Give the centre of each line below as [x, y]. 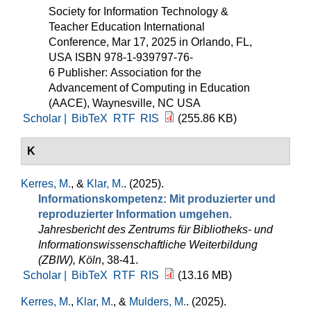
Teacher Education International [127, 27]
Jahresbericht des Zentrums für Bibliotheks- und [155, 229]
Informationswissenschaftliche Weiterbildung [148, 245]
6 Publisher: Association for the [125, 73]
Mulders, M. [158, 302]
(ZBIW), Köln [70, 260]
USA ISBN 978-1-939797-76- [121, 57]
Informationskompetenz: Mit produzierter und [157, 199]
